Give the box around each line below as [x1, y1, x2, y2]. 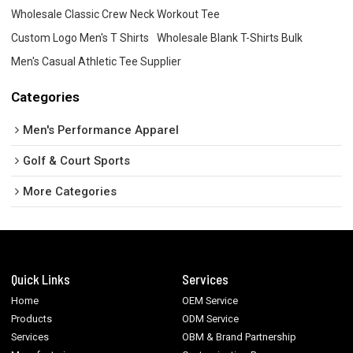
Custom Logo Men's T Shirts [11, 31, 150, 44]
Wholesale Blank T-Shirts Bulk [157, 31, 303, 44]
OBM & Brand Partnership [182, 330, 297, 343]
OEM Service [182, 294, 239, 307]
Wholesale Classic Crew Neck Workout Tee [11, 7, 221, 20]
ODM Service [182, 312, 240, 325]
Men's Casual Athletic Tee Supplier [11, 54, 182, 68]
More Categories [23, 184, 117, 199]
